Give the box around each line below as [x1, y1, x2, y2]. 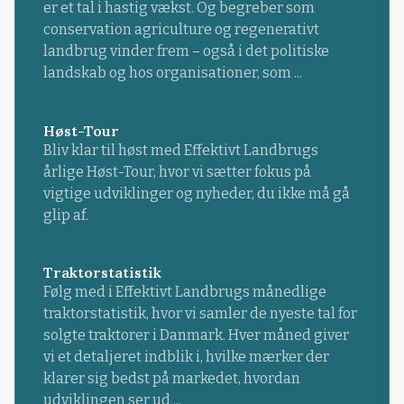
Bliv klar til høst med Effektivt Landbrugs [42, 141, 318, 159]
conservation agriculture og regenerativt [42, 21, 319, 39]
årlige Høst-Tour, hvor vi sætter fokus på [42, 162, 312, 180]
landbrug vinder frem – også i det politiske [42, 42, 329, 60]
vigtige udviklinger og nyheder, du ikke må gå [42, 184, 350, 202]
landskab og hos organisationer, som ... [42, 64, 302, 82]
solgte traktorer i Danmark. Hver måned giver [42, 326, 349, 344]
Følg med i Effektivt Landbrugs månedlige [42, 282, 326, 300]
